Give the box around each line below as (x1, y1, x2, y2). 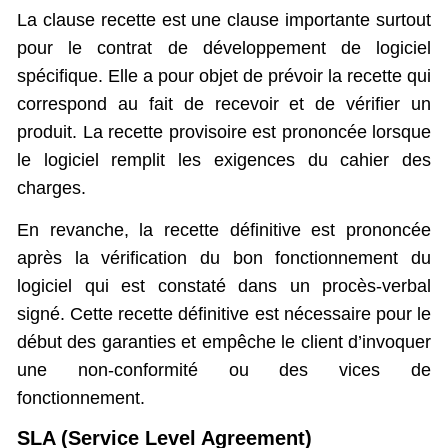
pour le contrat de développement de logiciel (17, 37, 431, 58)
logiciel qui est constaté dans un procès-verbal (17, 275, 431, 296)
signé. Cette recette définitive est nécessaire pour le (17, 303, 431, 324)
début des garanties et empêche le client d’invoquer (17, 331, 431, 352)
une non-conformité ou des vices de (17, 359, 431, 380)
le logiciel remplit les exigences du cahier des (17, 149, 431, 170)
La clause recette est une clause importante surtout (17, 9, 431, 30)
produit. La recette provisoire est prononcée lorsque (17, 121, 431, 142)
